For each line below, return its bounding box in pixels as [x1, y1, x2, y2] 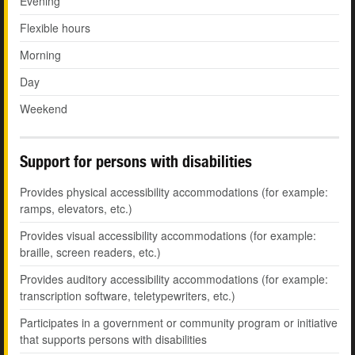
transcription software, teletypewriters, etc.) [20, 288, 235, 304]
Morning [20, 47, 61, 63]
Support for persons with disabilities [20, 152, 252, 171]
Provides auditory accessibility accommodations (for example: [20, 271, 328, 288]
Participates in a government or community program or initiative [20, 315, 338, 331]
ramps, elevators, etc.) [20, 200, 132, 217]
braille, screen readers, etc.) [20, 244, 161, 261]
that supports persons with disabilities [20, 331, 207, 348]
